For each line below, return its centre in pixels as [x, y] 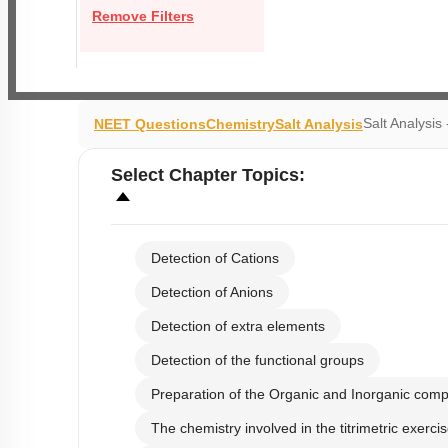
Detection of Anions [212, 293]
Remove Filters [143, 16]
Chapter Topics [234, 176]
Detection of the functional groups [257, 361]
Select [140, 176]
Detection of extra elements [238, 327]
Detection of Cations [215, 259]
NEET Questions [150, 124]
